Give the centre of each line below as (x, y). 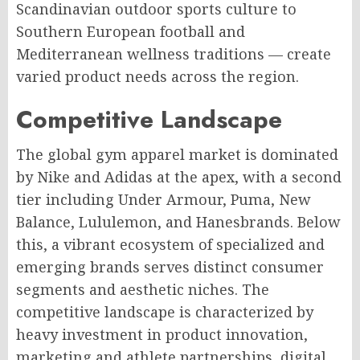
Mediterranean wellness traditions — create (174, 54)
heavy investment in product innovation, (162, 334)
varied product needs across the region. (157, 76)
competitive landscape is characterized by (165, 312)
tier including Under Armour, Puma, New (164, 199)
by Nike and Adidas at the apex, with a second (179, 177)
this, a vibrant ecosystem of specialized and (170, 244)
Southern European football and (131, 31)
